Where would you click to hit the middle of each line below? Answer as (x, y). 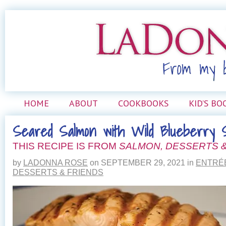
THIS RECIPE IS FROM (66, 146)
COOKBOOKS (143, 103)
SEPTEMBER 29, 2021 (142, 162)
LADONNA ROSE (55, 162)
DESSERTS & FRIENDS (58, 172)
